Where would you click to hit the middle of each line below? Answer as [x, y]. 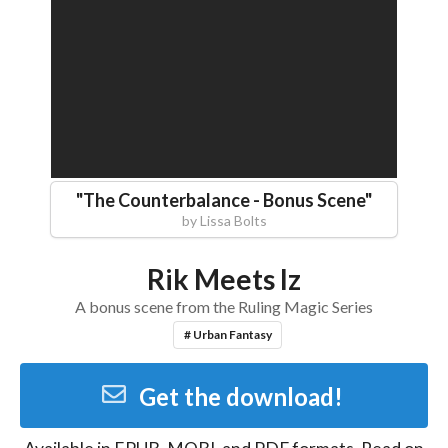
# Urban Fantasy [227, 335]
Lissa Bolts [233, 220]
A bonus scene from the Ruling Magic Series [224, 306]
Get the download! [240, 396]
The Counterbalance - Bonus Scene [224, 199]
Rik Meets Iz [224, 278]
